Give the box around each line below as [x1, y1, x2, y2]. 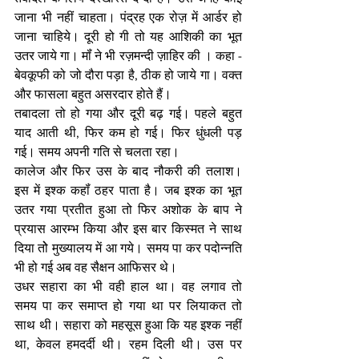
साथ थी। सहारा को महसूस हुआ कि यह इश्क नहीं [14, 318, 242, 332]
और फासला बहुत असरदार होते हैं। [14, 87, 175, 101]
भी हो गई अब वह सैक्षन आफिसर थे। [14, 260, 177, 274]
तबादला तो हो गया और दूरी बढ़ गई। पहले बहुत [14, 107, 242, 120]
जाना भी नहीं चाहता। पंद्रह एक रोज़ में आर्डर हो [14, 10, 242, 24]
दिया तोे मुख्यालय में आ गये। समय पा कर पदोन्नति [14, 241, 242, 255]
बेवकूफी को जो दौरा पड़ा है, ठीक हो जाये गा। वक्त [14, 68, 242, 82]
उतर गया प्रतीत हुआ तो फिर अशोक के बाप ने [14, 203, 242, 216]
